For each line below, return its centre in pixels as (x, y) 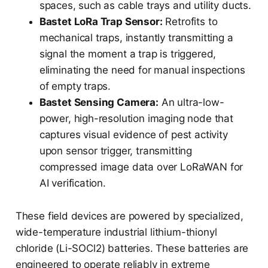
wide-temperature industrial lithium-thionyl (116, 232)
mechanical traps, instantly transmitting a (136, 38)
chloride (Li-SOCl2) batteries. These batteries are (132, 249)
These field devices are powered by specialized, (129, 216)
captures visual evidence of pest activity (133, 135)
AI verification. (72, 183)
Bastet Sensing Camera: (99, 103)
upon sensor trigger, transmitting (116, 151)
